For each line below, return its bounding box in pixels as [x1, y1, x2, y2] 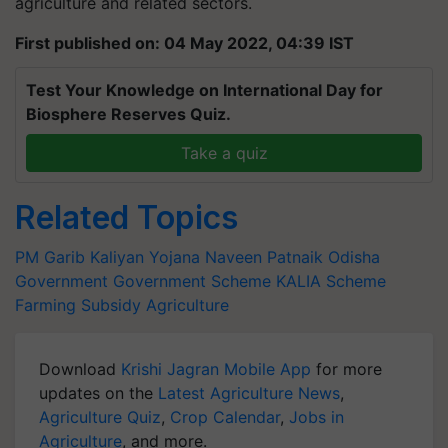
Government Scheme [113, 270, 271, 291]
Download [39, 358, 121, 379]
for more [311, 358, 382, 379]
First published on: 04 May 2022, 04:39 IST [15, 32, 354, 53]
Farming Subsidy [15, 294, 141, 315]
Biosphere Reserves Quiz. [26, 103, 231, 124]
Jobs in [289, 406, 344, 427]
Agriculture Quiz [39, 406, 161, 427]
